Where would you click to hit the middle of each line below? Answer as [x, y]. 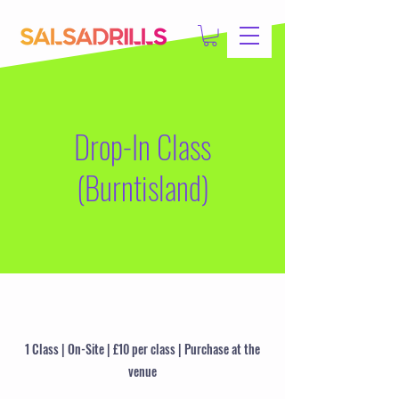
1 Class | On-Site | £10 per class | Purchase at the [142, 348]
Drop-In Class [142, 146]
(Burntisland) [142, 187]
